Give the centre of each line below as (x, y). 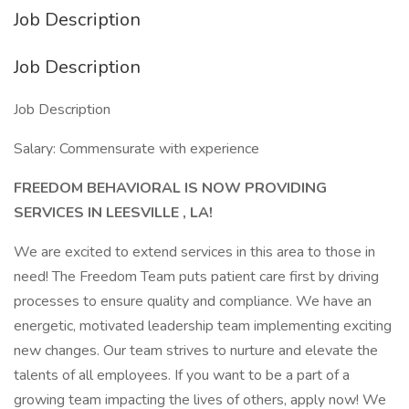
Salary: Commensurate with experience (136, 149)
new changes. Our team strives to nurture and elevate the (196, 351)
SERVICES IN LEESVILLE (98, 213)
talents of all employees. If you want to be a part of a (182, 375)
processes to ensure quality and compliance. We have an (193, 301)
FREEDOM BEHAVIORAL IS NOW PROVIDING (170, 188)
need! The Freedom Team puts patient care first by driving (196, 277)
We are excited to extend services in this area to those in (194, 252)
